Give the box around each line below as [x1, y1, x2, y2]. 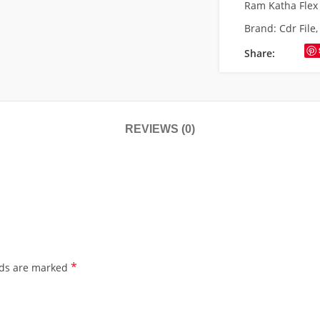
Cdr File [279, 21, 316, 35]
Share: [244, 46, 275, 60]
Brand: [244, 21, 279, 35]
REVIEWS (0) [125, 123, 195, 135]
